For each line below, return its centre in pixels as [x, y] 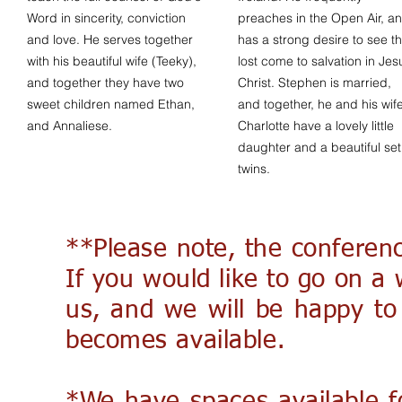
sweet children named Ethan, [111, 104]
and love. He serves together [110, 39]
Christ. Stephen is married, [315, 83]
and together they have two [105, 83]
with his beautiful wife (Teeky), [112, 61]
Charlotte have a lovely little [316, 126]
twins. [254, 169]
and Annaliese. [73, 126]
